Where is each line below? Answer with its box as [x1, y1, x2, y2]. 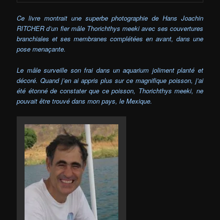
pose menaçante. [17, 44, 66, 54]
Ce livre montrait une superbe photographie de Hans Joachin [17, 13, 203, 23]
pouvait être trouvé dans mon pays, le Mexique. [17, 96, 153, 106]
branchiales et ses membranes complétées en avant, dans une [17, 34, 203, 44]
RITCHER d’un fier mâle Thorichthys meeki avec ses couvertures [17, 24, 203, 33]
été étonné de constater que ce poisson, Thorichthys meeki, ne [17, 85, 203, 95]
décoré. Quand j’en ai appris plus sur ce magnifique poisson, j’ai [17, 75, 203, 85]
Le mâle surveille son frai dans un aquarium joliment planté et [17, 65, 203, 75]
